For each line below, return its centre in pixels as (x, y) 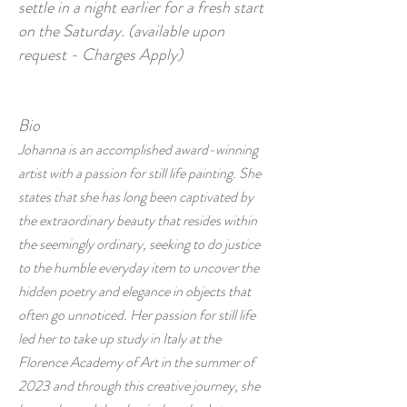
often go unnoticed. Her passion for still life (137, 315)
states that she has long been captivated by (136, 197)
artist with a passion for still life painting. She (139, 173)
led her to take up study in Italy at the (119, 338)
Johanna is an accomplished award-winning (138, 149)
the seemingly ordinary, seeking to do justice (139, 244)
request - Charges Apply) (102, 55)
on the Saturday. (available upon (121, 31)
